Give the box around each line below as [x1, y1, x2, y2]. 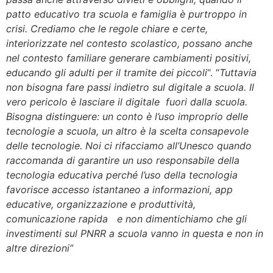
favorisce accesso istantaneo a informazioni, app [6, 183, 233, 196]
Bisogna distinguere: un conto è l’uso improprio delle [6, 110, 248, 122]
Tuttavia [219, 66, 257, 79]
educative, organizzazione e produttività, [6, 197, 196, 210]
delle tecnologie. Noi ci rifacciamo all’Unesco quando [6, 139, 252, 152]
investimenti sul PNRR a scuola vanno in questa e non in [6, 227, 263, 239]
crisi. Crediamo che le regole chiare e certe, [6, 22, 208, 35]
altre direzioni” [6, 241, 73, 254]
